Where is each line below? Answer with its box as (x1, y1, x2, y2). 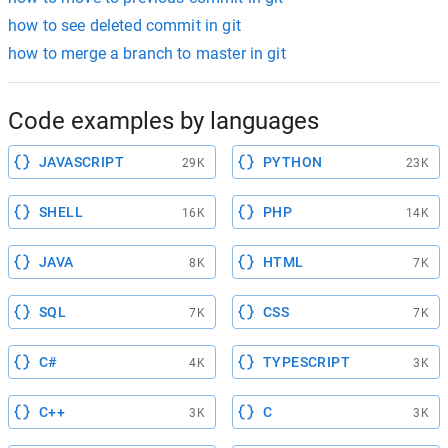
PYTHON (263, 154, 323, 170)
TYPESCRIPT (263, 354, 350, 370)
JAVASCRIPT (39, 154, 124, 170)
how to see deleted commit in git (8, 16, 241, 35)
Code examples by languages (8, 107, 319, 135)
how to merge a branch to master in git (8, 44, 286, 63)
